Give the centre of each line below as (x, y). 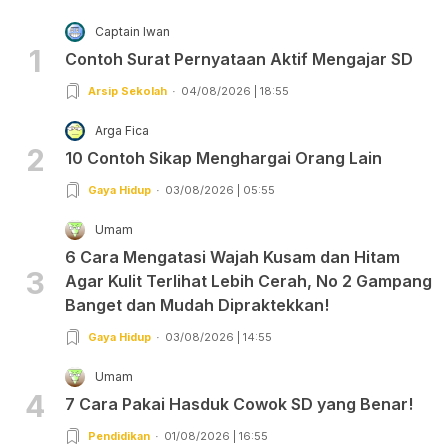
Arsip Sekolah (127, 91)
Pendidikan (119, 436)
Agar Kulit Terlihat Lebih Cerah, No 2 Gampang (248, 281)
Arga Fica (122, 131)
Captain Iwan (132, 32)
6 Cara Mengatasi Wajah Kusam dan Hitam (232, 257)
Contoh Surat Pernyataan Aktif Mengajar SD (239, 59)
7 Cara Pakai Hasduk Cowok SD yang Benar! (239, 404)
